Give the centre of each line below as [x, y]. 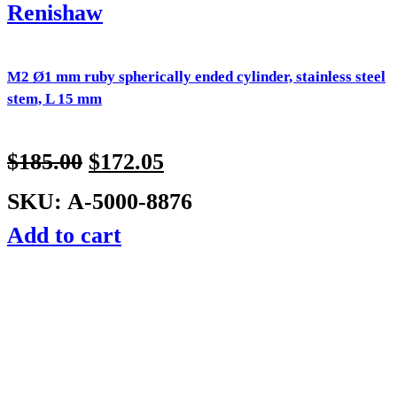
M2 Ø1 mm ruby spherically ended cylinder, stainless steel [196, 76]
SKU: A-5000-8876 [100, 201]
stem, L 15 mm [54, 98]
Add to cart [64, 235]
